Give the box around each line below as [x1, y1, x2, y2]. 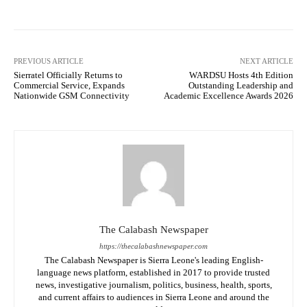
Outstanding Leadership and [188, 80, 293, 91]
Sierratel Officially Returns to [14, 70, 123, 81]
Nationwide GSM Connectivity [14, 90, 130, 101]
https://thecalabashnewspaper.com [99, 242, 208, 251]
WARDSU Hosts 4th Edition [188, 70, 293, 81]
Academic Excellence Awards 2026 [163, 90, 293, 101]
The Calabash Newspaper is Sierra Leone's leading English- [44, 255, 263, 266]
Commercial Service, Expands [14, 80, 125, 91]
